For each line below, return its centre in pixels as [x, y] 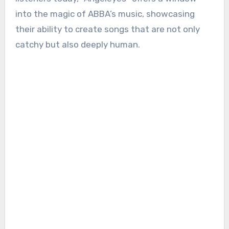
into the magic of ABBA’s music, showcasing [105, 14]
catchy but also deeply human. [77, 45]
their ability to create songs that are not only [107, 29]
